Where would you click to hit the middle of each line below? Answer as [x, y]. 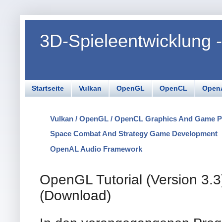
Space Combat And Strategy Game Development [134, 134]
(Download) [75, 196]
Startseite [48, 88]
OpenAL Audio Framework [96, 149]
